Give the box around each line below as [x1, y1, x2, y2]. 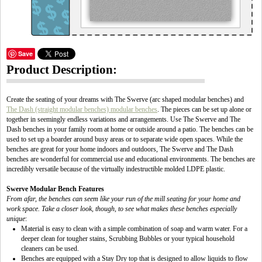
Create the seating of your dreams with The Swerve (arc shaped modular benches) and [6, 95, 244, 104]
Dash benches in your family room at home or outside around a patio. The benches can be [6, 125, 253, 133]
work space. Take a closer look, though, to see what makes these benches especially [6, 205, 237, 213]
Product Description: [6, 63, 117, 76]
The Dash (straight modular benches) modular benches [6, 105, 157, 113]
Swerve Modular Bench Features [6, 185, 104, 193]
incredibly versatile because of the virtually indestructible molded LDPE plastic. [6, 165, 225, 173]
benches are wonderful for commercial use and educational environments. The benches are [6, 155, 255, 163]
